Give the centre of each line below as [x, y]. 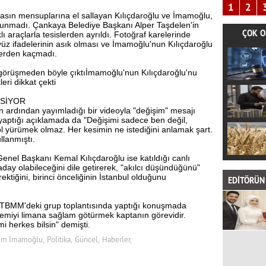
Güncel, [87, 240]
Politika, [59, 240]
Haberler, [117, 240]
